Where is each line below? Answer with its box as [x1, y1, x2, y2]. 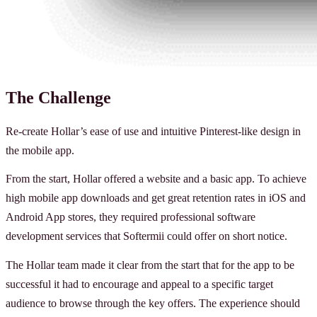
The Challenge [6, 88, 111, 107]
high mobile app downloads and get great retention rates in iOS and [6, 192, 306, 204]
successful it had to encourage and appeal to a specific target [6, 277, 273, 290]
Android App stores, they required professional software [6, 211, 255, 224]
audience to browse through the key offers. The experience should [6, 296, 300, 309]
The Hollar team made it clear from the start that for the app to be [6, 258, 294, 271]
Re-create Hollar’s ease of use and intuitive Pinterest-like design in [6, 125, 301, 137]
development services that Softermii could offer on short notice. [6, 230, 287, 243]
